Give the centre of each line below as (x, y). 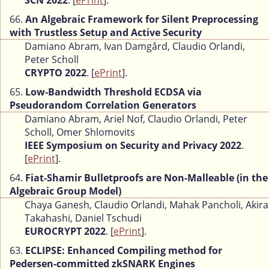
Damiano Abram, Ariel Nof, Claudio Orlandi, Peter (136, 119)
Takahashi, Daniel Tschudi (83, 218)
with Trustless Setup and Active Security (106, 33)
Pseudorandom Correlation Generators (103, 105)
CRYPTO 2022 (56, 73)
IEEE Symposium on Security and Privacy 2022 (133, 146)
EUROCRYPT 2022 (65, 231)
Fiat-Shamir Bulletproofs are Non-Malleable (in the (147, 178)
